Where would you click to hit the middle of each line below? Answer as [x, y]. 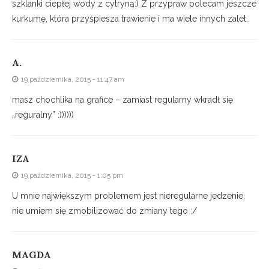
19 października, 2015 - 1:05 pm [72, 176]
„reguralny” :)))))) [43, 115]
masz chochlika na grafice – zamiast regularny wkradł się [122, 100]
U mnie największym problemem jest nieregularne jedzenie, [128, 196]
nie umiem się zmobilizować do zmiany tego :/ [104, 211]
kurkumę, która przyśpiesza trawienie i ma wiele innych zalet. [130, 19]
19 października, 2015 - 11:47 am [73, 80]
